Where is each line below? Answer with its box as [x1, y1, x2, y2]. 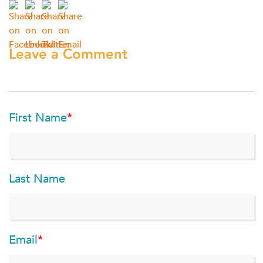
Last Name [9, 172, 65, 187]
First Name [9, 111, 67, 126]
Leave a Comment [9, 45, 127, 63]
